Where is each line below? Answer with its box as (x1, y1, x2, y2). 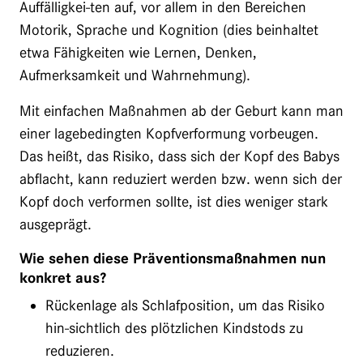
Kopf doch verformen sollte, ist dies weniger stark (19, 192, 328, 211)
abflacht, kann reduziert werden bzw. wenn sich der (19, 169, 342, 188)
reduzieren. (45, 341, 114, 360)
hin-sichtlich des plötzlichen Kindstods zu (45, 318, 303, 337)
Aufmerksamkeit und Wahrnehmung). (19, 66, 250, 84)
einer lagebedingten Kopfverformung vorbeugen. (19, 124, 318, 143)
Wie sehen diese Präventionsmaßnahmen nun (19, 249, 326, 267)
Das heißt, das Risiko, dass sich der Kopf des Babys (19, 147, 340, 165)
